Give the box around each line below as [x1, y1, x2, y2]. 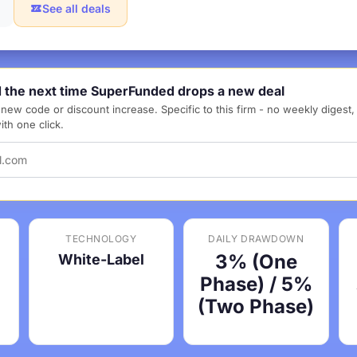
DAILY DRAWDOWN [208, 233, 304, 245]
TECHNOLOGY [65, 233, 137, 245]
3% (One [214, 250, 297, 273]
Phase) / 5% [199, 273, 312, 296]
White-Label [57, 251, 144, 268]
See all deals [42, 2, 111, 15]
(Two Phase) [198, 295, 315, 318]
